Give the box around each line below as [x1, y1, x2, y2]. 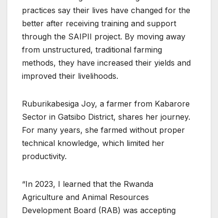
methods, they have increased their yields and [22, 57, 191, 68]
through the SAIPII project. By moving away [22, 31, 185, 41]
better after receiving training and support [22, 18, 176, 28]
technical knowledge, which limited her [22, 138, 164, 148]
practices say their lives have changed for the [22, 5, 190, 15]
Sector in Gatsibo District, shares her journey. [22, 111, 190, 122]
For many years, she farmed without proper [22, 125, 185, 135]
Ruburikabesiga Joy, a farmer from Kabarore [22, 98, 190, 109]
